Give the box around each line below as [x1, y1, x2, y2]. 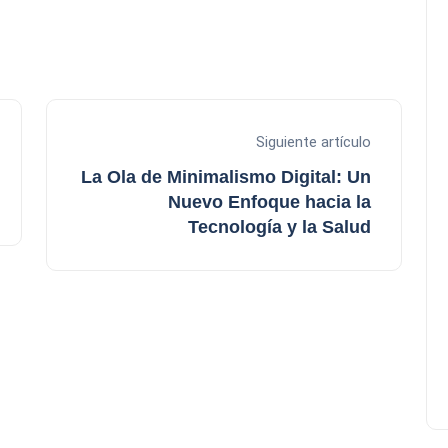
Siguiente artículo [256, 132, 371, 151]
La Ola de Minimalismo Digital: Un [81, 166, 371, 187]
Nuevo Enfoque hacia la [168, 191, 371, 212]
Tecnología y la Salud [188, 216, 371, 237]
